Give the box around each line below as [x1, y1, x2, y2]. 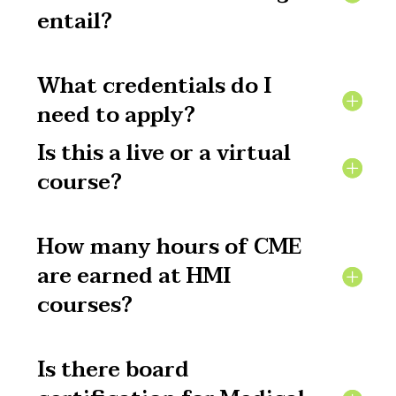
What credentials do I [37, 68, 272, 105]
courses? [37, 287, 133, 324]
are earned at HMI [37, 258, 232, 295]
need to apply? [37, 97, 196, 134]
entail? [37, 4, 113, 41]
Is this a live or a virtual [37, 135, 292, 172]
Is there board [37, 352, 190, 389]
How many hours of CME [37, 229, 302, 266]
